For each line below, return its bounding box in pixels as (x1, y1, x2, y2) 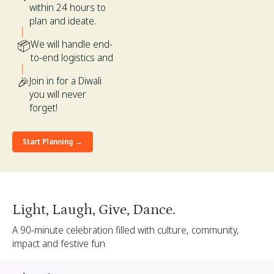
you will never (29, 87, 86, 101)
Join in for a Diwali (29, 73, 102, 87)
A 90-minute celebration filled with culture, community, (12, 223, 239, 237)
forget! (29, 100, 57, 114)
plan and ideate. (29, 13, 96, 28)
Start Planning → (23, 136, 83, 147)
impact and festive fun (12, 236, 105, 250)
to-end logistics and (31, 50, 113, 64)
